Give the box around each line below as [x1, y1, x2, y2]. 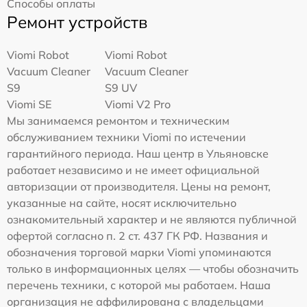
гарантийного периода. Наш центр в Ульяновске [7, 147, 269, 160]
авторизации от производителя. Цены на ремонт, [7, 180, 271, 193]
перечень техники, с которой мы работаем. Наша [7, 278, 271, 292]
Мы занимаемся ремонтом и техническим [7, 114, 230, 127]
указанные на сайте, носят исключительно [7, 196, 236, 210]
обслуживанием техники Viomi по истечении [7, 130, 246, 144]
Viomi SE [7, 97, 51, 111]
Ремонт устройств [7, 12, 147, 32]
